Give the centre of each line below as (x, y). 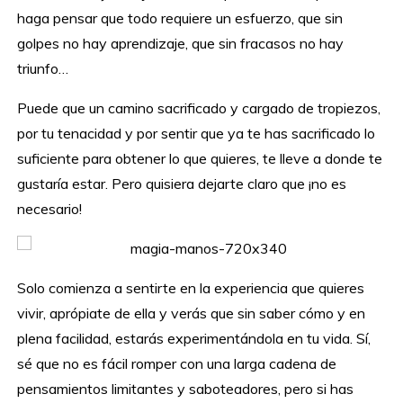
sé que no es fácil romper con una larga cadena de (177, 364)
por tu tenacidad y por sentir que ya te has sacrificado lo (197, 134)
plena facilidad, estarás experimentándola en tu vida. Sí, (194, 339)
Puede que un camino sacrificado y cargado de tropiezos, (199, 108)
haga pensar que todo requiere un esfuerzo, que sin (180, 18)
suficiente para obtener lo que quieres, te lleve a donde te (200, 159)
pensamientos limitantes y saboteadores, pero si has (186, 389)
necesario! (50, 209)
